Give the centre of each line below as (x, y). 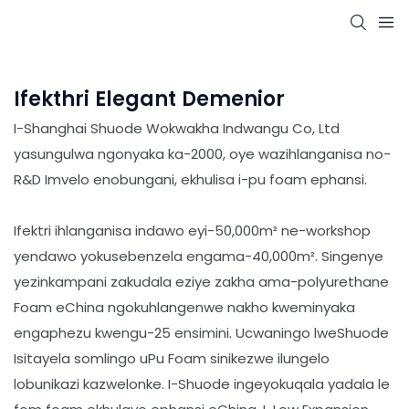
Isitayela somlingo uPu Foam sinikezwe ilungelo (172, 359)
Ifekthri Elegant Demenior (149, 99)
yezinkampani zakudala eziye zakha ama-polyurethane (201, 282)
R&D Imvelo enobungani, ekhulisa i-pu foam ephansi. (190, 180)
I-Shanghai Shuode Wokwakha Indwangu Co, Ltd (177, 129)
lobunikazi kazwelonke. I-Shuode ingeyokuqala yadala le (202, 384)
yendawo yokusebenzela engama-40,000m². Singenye (199, 257)
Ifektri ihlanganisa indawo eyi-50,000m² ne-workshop (192, 231)
